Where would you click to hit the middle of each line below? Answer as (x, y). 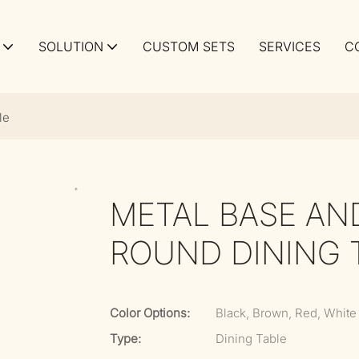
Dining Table (251, 339)
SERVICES (290, 46)
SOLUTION (71, 46)
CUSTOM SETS (189, 46)
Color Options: (150, 313)
